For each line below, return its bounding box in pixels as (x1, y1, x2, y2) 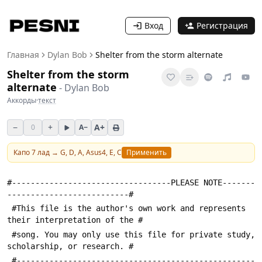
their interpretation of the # (7, 215, 143, 225)
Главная (7, 49, 39, 60)
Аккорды (7, 95, 36, 105)
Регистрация (196, 20, 248, 31)
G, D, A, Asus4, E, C (60, 147, 122, 157)
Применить (126, 147, 167, 157)
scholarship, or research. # (7, 241, 133, 251)
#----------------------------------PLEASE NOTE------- (7, 178, 255, 187)
